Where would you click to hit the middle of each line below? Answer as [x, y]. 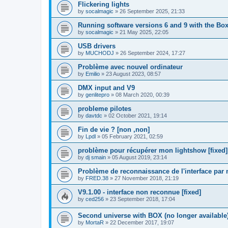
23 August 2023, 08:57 [133, 74]
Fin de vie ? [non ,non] [114, 129]
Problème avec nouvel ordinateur [130, 67]
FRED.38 [97, 178]
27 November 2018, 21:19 [147, 178]
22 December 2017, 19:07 [142, 223]
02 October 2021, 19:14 [138, 115]
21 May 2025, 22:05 [144, 32]
